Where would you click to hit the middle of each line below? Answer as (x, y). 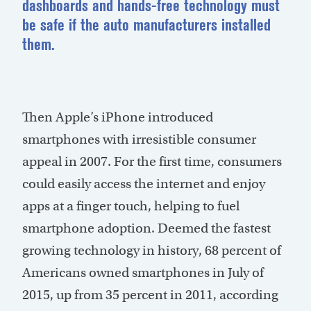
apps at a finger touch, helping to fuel (131, 206)
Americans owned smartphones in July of (143, 273)
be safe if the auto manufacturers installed (146, 25)
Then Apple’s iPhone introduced (118, 117)
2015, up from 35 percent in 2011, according (150, 295)
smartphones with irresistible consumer (139, 140)
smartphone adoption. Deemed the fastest (146, 228)
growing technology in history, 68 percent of (152, 251)
